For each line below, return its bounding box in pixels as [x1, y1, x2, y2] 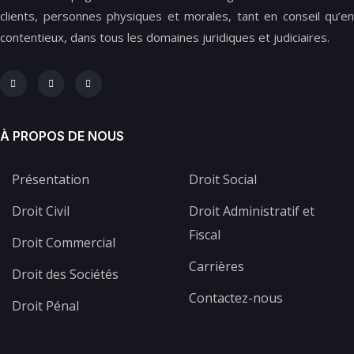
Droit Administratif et [189, 201, 314, 220]
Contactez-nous [189, 288, 283, 307]
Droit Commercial [12, 233, 115, 251]
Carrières [189, 257, 244, 275]
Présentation [12, 170, 89, 188]
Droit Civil [12, 201, 70, 220]
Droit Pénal [12, 296, 79, 314]
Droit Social [189, 170, 257, 188]
